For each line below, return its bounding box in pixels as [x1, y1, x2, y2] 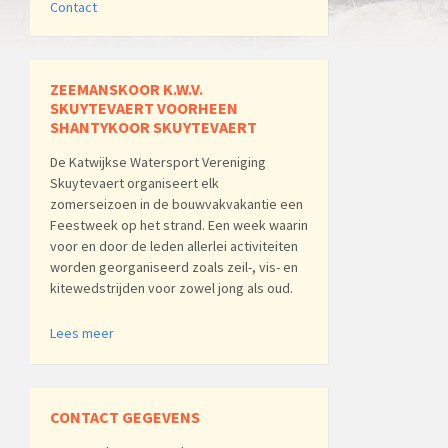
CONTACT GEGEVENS [50, 407, 200, 428]
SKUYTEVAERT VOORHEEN [50, 98, 238, 119]
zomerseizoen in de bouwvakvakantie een [50, 195, 303, 214]
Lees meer [50, 324, 114, 343]
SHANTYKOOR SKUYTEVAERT [50, 117, 257, 138]
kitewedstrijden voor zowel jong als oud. [50, 279, 293, 298]
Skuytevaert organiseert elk [50, 174, 219, 193]
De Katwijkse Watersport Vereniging [50, 153, 266, 172]
